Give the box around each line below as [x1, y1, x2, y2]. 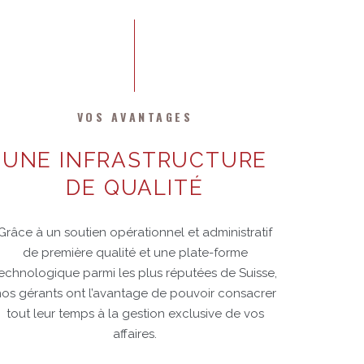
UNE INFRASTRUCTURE [2, 147, 268, 171]
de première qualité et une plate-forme [22, 245, 248, 259]
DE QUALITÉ [66, 175, 204, 199]
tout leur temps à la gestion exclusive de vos [6, 305, 264, 320]
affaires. [113, 326, 157, 340]
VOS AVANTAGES [76, 107, 193, 124]
